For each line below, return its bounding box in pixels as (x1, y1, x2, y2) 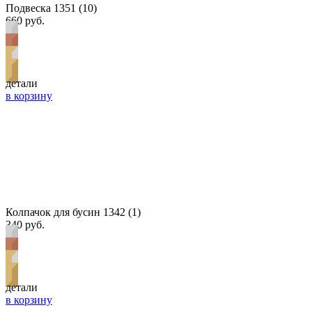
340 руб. (6, 218, 45, 231)
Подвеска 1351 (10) (6, 1, 97, 14)
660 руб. (6, 14, 45, 26)
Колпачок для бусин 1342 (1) (6, 205, 141, 218)
